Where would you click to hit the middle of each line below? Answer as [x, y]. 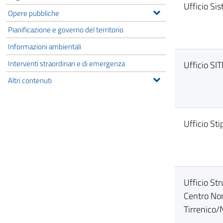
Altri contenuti [30, 80]
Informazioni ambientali [45, 47]
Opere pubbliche [34, 13]
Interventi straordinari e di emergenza [66, 63]
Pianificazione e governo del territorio [66, 30]
